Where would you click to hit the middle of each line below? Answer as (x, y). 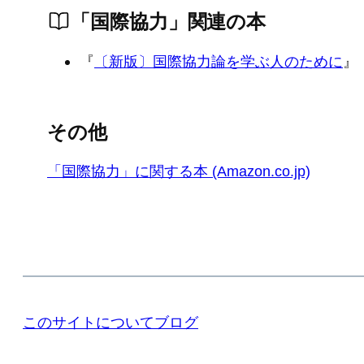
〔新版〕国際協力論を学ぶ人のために (219, 61)
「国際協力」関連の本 (169, 22)
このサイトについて (89, 322)
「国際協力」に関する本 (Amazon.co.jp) (179, 171)
